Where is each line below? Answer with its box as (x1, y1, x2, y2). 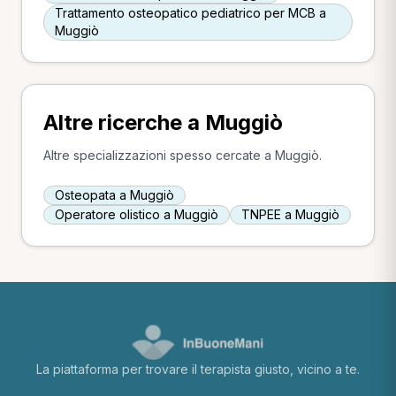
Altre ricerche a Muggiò (43, 110, 283, 135)
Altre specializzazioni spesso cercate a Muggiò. (43, 148, 322, 163)
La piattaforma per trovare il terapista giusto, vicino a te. (36, 362, 360, 377)
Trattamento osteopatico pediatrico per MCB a (55, 5, 326, 20)
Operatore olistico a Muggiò (55, 207, 218, 222)
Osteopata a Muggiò (55, 187, 174, 202)
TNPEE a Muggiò (241, 207, 339, 222)
